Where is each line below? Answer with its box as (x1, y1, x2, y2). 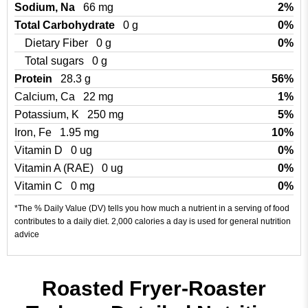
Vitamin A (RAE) (14, 162, 96, 174)
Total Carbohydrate (14, 19, 118, 31)
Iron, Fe (14, 126, 54, 138)
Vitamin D (14, 144, 65, 156)
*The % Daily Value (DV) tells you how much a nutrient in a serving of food (14, 203, 289, 213)
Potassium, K (14, 109, 82, 120)
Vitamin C (14, 180, 65, 192)
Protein (14, 73, 55, 85)
